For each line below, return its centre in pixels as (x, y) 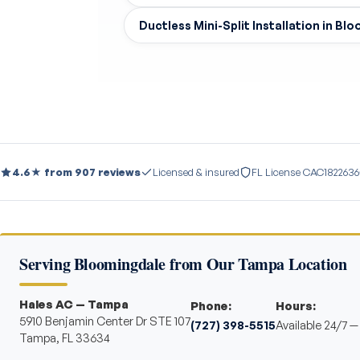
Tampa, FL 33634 (65, 337)
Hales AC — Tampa (74, 304)
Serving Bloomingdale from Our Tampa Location (183, 264)
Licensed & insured (196, 172)
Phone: (211, 305)
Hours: (296, 305)
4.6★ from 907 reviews (76, 172)
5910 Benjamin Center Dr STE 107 (105, 321)
